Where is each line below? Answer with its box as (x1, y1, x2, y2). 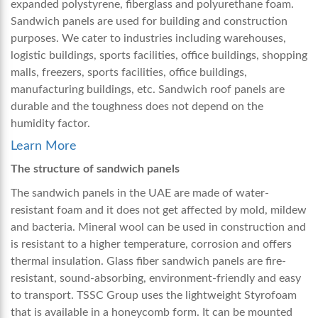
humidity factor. (11, 118, 90, 130)
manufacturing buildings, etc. (11, 84, 158, 96)
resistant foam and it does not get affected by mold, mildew (11, 204, 307, 216)
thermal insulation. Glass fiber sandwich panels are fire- (11, 256, 286, 268)
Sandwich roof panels (158, 84, 266, 96)
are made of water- (171, 187, 269, 199)
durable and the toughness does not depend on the (11, 101, 263, 113)
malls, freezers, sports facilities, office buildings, (11, 67, 247, 79)
